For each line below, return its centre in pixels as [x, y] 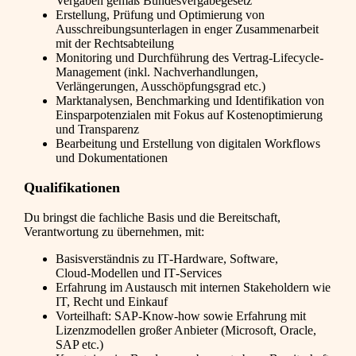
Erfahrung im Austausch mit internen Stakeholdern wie [193, 288]
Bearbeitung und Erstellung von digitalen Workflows [188, 144]
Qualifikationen [72, 188]
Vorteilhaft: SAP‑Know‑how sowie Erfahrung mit [181, 316]
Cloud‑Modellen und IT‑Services [139, 273]
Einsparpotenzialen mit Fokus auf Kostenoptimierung [189, 115]
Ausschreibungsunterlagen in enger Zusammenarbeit [187, 29]
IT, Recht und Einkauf [112, 302]
